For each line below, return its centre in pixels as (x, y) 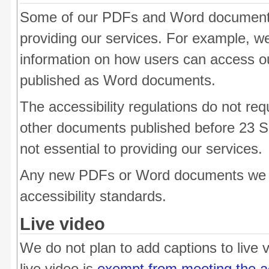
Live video (62, 224)
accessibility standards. (93, 196)
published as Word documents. (118, 80)
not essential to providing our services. (141, 149)
